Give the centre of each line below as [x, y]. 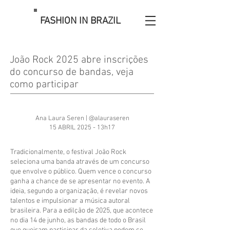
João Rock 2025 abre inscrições [79, 60]
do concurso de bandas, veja [72, 72]
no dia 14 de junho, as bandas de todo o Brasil [78, 221]
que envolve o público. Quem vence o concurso [81, 172]
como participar [44, 85]
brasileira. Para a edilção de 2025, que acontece [82, 211]
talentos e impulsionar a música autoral [70, 201]
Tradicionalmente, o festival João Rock [68, 152]
